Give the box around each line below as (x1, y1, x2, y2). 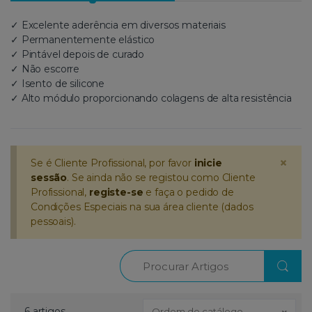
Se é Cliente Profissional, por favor (31, 156, 194, 169)
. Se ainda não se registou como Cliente (67, 171, 256, 184)
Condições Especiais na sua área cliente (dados (31, 200, 253, 213)
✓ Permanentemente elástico (10, 33, 155, 46)
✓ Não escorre (10, 62, 80, 75)
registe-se (88, 185, 143, 198)
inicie (194, 156, 222, 169)
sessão (31, 171, 68, 184)
